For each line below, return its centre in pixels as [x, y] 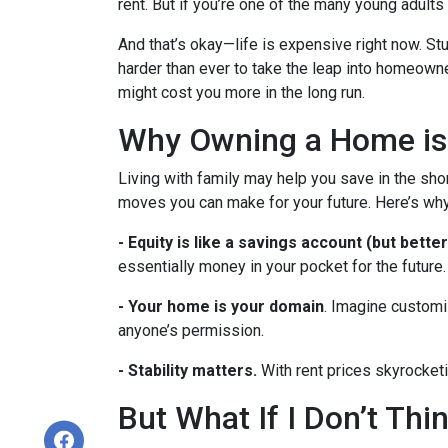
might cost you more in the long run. [241, 92]
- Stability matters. [187, 370]
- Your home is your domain [221, 306]
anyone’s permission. [191, 330]
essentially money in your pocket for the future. [282, 266]
